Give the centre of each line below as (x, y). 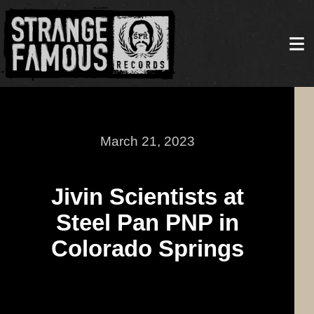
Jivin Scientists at (147, 196)
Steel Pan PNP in (147, 222)
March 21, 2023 (147, 141)
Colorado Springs (147, 248)
